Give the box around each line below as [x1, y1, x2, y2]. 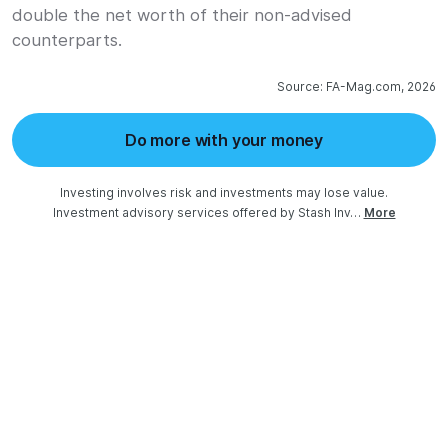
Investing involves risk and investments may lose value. [60, 185, 388, 200]
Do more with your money [124, 130, 324, 150]
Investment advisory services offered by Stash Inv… [52, 205, 361, 220]
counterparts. [12, 30, 122, 50]
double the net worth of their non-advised [12, 5, 352, 25]
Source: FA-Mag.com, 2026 [277, 79, 436, 94]
